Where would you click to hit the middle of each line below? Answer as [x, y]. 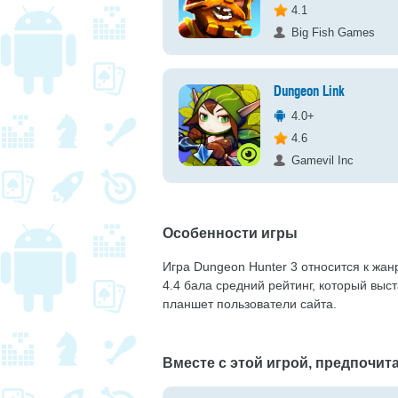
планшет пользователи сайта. [250, 303]
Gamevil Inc [322, 160]
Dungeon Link [309, 92]
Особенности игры [230, 233]
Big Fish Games [333, 32]
